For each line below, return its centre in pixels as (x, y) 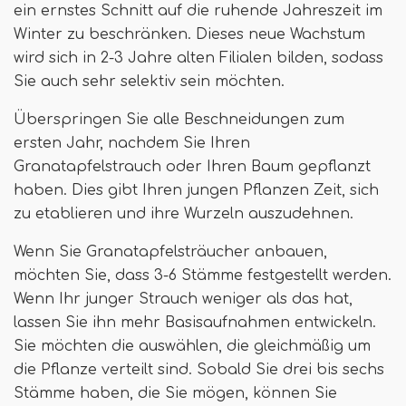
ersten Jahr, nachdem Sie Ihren (132, 143)
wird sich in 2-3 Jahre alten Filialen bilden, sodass (198, 58)
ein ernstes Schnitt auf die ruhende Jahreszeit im (198, 10)
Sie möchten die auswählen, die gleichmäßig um (192, 346)
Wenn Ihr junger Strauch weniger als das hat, (183, 299)
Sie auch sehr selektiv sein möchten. (149, 81)
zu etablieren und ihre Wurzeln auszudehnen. (184, 213)
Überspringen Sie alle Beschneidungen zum (179, 119)
